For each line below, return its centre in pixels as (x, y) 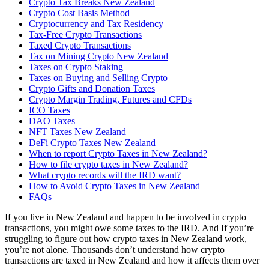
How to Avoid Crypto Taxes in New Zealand (114, 186)
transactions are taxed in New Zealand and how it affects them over (132, 260)
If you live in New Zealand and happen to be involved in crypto (125, 217)
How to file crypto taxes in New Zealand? (108, 164)
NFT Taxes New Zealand (77, 131)
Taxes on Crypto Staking (76, 67)
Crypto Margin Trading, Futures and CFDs (110, 99)
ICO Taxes (50, 110)
